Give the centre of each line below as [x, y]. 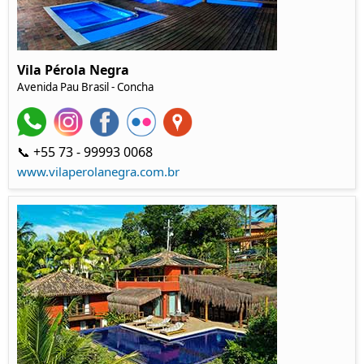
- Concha [132, 87]
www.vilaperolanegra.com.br [98, 171]
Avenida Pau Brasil [64, 87]
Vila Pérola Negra [73, 69]
